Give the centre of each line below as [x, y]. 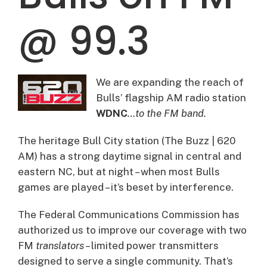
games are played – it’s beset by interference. [126, 187]
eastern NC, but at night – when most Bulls [119, 171]
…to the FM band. [167, 113]
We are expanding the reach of [170, 82]
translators [60, 245]
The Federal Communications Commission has [129, 214]
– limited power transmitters [151, 245]
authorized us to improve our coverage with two [132, 230]
